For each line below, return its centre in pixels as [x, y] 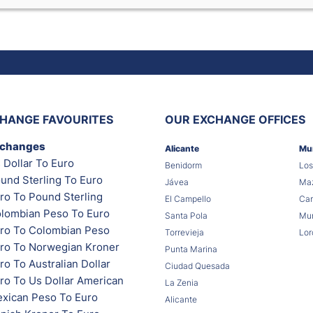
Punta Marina [191, 249]
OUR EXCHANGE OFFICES [235, 119]
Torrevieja [184, 232]
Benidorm [183, 165]
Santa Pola [186, 215]
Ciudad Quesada [197, 265]
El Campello [188, 198]
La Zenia [182, 282]
